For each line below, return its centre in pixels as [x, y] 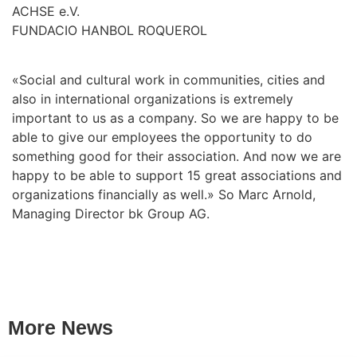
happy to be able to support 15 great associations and [177, 175]
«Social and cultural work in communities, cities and [169, 79]
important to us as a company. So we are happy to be [175, 118]
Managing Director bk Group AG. [111, 213]
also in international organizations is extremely [153, 98]
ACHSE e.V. [46, 11]
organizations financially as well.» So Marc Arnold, [164, 194]
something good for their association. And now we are [177, 156]
